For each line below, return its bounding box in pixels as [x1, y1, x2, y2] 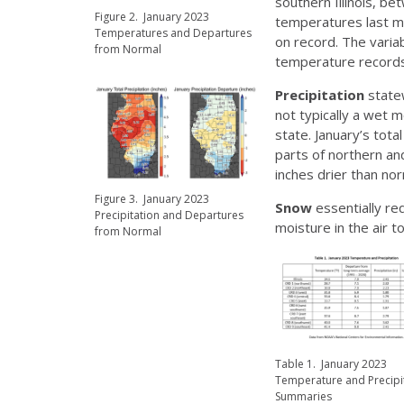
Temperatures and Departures [95, 24, 252, 41]
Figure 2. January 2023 [95, 8, 209, 24]
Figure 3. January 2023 [95, 190, 209, 207]
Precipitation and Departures [95, 207, 243, 223]
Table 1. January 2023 [275, 356, 387, 372]
